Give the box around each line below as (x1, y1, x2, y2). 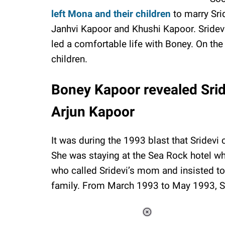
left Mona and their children (51, 8, 171, 20)
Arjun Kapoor (51, 103, 135, 120)
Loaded (181, 215, 205, 223)
